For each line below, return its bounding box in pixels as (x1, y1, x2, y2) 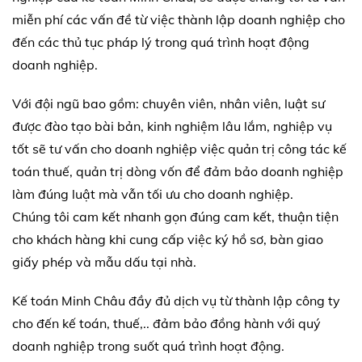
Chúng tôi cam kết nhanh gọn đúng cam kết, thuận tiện (12, 208, 339, 225)
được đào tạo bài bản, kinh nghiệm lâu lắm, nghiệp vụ (12, 118, 332, 135)
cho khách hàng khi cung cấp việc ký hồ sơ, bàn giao (12, 231, 323, 248)
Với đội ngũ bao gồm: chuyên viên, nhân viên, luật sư (12, 95, 325, 112)
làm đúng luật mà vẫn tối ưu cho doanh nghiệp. (12, 186, 293, 203)
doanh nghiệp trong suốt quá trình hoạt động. (12, 338, 288, 355)
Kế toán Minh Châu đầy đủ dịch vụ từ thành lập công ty (12, 293, 340, 309)
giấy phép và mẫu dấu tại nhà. (12, 254, 200, 271)
